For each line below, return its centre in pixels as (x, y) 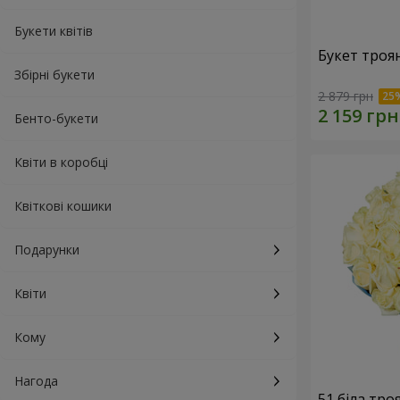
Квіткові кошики (63, 206)
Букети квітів (54, 31)
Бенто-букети (56, 118)
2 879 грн (346, 96)
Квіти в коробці (61, 162)
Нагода (36, 381)
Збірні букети (54, 75)
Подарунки (47, 250)
